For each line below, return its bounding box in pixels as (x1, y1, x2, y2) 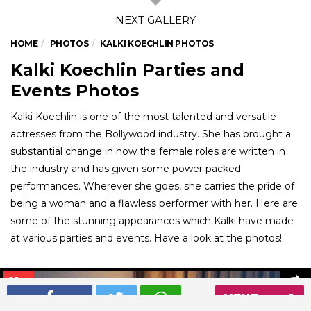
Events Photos (10, 80, 139, 101)
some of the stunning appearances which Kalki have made (10, 214, 294, 227)
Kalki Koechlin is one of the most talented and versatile (10, 110, 276, 123)
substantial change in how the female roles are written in (10, 144, 285, 158)
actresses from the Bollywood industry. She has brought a (10, 127, 291, 140)
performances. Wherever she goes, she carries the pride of (10, 179, 294, 192)
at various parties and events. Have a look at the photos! (10, 231, 282, 244)
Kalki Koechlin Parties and (10, 59, 244, 80)
